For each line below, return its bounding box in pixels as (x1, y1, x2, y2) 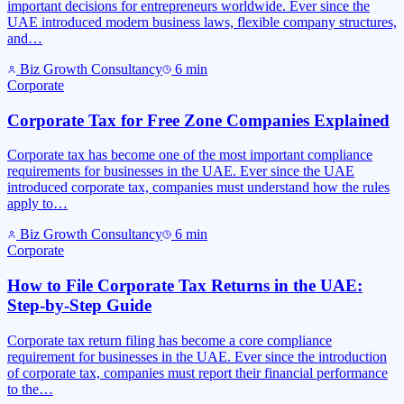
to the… (7, 381, 53, 397)
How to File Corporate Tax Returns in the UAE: (7, 275, 363, 295)
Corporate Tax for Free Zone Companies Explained (7, 110, 390, 130)
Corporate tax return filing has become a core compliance (7, 332, 332, 348)
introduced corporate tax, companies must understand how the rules (7, 179, 390, 196)
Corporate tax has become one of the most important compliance (7, 147, 372, 163)
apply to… (7, 196, 68, 212)
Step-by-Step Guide (7, 295, 151, 315)
